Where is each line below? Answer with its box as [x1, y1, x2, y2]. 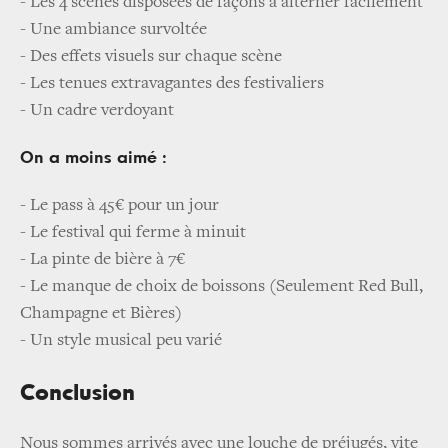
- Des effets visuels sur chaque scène [20, 47, 282, 66]
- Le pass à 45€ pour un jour [20, 196, 219, 215]
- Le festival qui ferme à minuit [20, 223, 246, 242]
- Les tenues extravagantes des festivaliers [20, 74, 324, 93]
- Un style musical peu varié [20, 331, 222, 350]
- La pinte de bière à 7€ [20, 250, 185, 269]
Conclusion [20, 380, 135, 405]
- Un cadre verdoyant [20, 101, 174, 120]
